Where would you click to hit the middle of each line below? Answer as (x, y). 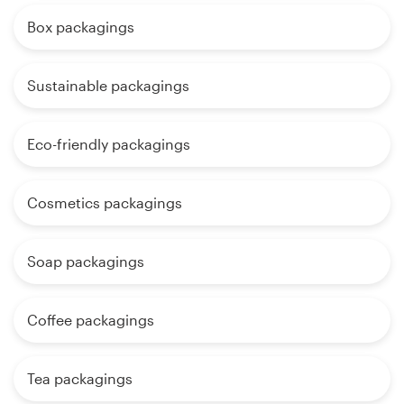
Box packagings (81, 26)
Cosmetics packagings (105, 202)
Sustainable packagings (108, 85)
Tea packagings (80, 378)
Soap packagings (86, 261)
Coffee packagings (91, 319)
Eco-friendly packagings (109, 143)
